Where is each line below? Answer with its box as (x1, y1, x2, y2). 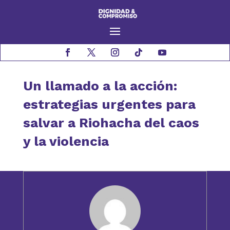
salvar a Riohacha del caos (23, 115, 199, 131)
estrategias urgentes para (23, 97, 196, 112)
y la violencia (23, 133, 109, 149)
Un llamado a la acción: (23, 78, 177, 94)
